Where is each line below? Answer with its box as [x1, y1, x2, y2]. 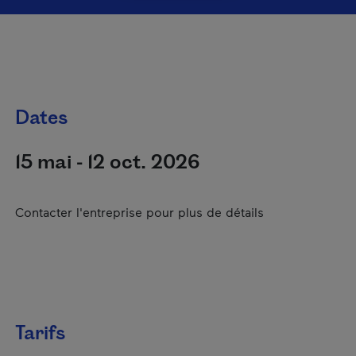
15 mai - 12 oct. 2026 [15, 149, 199, 176]
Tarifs [15, 320, 65, 347]
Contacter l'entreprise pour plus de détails [15, 204, 264, 219]
